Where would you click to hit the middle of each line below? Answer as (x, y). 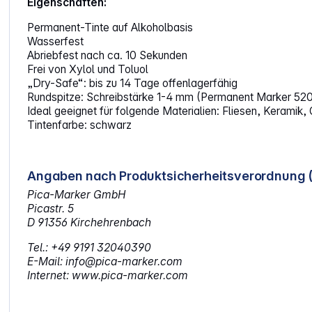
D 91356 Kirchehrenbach (89, 223)
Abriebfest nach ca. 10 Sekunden (108, 56)
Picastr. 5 (51, 209)
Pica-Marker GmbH (77, 195)
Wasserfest (56, 42)
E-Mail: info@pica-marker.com (105, 262)
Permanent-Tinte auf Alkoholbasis (110, 28)
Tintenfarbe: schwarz (80, 125)
